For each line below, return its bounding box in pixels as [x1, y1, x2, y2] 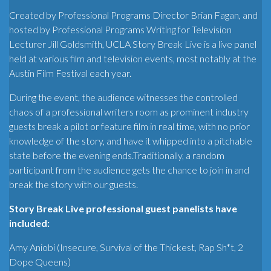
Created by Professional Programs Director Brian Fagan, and [9, 8, 258, 21]
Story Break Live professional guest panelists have [9, 202, 237, 214]
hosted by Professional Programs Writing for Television [9, 23, 232, 35]
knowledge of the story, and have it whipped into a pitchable [9, 134, 252, 146]
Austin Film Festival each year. [9, 67, 131, 79]
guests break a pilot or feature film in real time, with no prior [9, 120, 250, 132]
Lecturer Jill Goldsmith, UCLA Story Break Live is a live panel [9, 38, 256, 50]
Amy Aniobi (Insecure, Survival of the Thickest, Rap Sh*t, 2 [9, 241, 243, 253]
